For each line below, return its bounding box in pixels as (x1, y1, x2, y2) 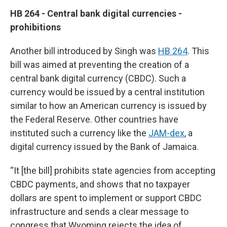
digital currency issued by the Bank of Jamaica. (10, 141, 199, 152)
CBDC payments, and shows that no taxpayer (10, 178, 190, 190)
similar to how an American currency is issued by (10, 100, 207, 111)
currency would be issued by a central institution (10, 86, 205, 97)
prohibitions (10, 21, 61, 32)
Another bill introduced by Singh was (10, 45, 158, 56)
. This (187, 45, 209, 56)
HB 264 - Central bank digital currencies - (10, 8, 182, 19)
